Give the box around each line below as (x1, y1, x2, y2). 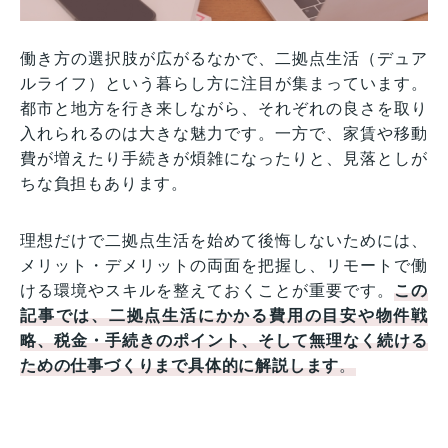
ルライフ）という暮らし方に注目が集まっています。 (20, 74, 428, 92)
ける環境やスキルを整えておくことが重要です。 (20, 281, 395, 299)
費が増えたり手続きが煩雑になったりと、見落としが (20, 149, 428, 167)
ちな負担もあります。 (20, 174, 188, 192)
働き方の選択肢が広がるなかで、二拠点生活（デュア (20, 49, 428, 67)
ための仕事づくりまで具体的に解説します (20, 356, 340, 374)
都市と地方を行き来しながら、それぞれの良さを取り (20, 99, 428, 117)
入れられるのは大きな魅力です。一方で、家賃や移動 (20, 124, 428, 142)
